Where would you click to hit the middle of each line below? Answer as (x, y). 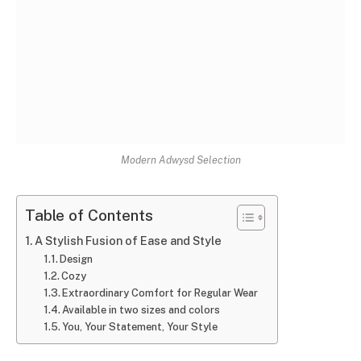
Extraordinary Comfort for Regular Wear (162, 293)
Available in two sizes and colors (141, 309)
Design (77, 259)
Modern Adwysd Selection (180, 160)
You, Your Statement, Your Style (140, 326)
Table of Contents (89, 216)
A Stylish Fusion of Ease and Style (128, 240)
